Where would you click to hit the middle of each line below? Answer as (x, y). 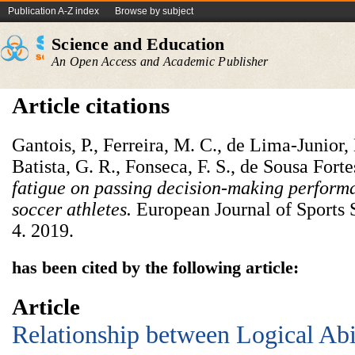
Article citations (91, 105)
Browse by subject (154, 11)
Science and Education (138, 44)
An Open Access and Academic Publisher (160, 61)
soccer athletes (69, 209)
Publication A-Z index (53, 11)
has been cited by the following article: (155, 267)
